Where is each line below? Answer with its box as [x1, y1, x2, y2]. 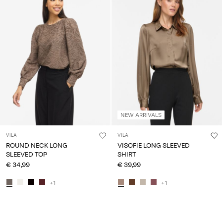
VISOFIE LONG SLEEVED [117, 141, 190, 150]
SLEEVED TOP [6, 150, 47, 159]
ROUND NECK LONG [6, 141, 67, 150]
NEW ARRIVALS [120, 111, 162, 118]
